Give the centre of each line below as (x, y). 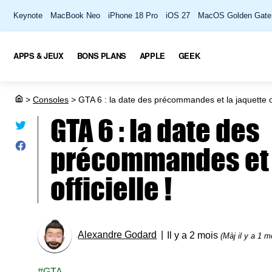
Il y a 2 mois (194, 235)
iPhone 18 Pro (133, 15)
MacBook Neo (75, 15)
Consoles (51, 100)
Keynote (28, 15)
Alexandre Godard (117, 235)
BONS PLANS (101, 55)
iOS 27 (178, 15)
